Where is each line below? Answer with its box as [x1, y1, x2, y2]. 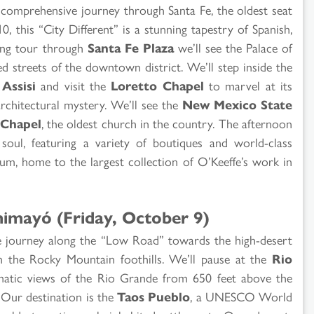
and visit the [36, 76, 111, 94]
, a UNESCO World [190, 287, 292, 305]
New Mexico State [182, 95, 293, 113]
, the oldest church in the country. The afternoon [41, 114, 293, 132]
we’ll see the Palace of [173, 38, 292, 56]
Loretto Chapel [111, 76, 204, 94]
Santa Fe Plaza [87, 38, 174, 56]
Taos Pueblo [117, 287, 191, 305]
